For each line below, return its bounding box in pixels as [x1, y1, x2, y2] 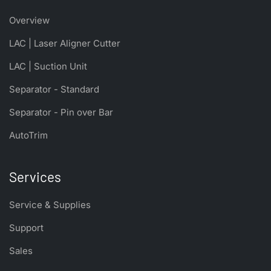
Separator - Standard [9, 83, 99, 96]
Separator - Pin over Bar [9, 106, 113, 119]
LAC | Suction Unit [9, 60, 87, 73]
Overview [9, 15, 50, 27]
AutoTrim [9, 129, 48, 142]
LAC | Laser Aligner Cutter [9, 38, 120, 50]
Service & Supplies [9, 199, 91, 211]
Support [9, 222, 44, 234]
